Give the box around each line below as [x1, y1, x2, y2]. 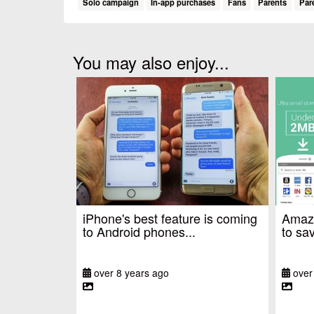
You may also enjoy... [73, 49, 229, 74]
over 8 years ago [91, 265, 170, 280]
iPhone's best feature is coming [83, 208, 257, 227]
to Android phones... [83, 221, 196, 240]
